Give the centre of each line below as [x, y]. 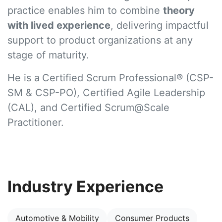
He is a [24, 78]
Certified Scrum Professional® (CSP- [128, 78]
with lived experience [59, 26]
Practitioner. [36, 123]
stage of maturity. [48, 55]
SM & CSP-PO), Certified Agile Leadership [106, 93]
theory [179, 11]
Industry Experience [85, 187]
